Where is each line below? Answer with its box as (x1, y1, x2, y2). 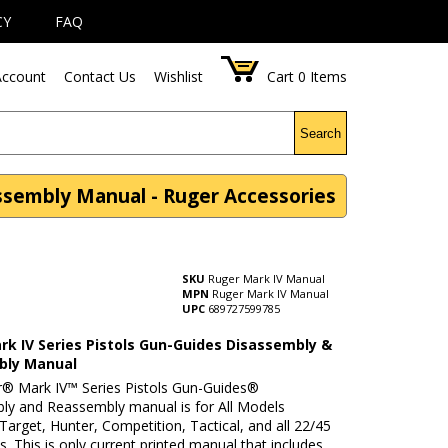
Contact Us (64, 67, 137, 86)
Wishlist (154, 67, 204, 86)
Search (300, 125, 342, 141)
